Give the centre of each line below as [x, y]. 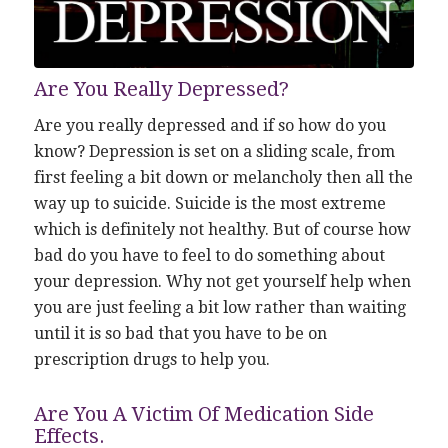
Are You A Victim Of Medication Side [203, 414]
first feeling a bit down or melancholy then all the [223, 178]
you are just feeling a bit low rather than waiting [219, 308]
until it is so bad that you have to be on [180, 334]
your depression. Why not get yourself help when [222, 282]
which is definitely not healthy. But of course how [222, 230]
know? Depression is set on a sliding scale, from [214, 152]
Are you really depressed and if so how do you [209, 126]
